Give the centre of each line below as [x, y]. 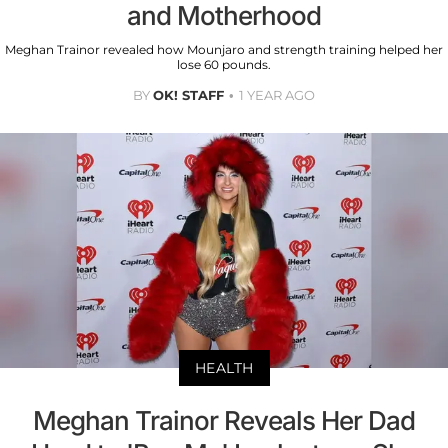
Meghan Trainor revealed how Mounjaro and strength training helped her [224, 50]
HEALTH [224, 367]
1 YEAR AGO [277, 95]
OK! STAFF [188, 95]
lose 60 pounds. [224, 65]
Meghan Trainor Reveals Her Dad [224, 420]
